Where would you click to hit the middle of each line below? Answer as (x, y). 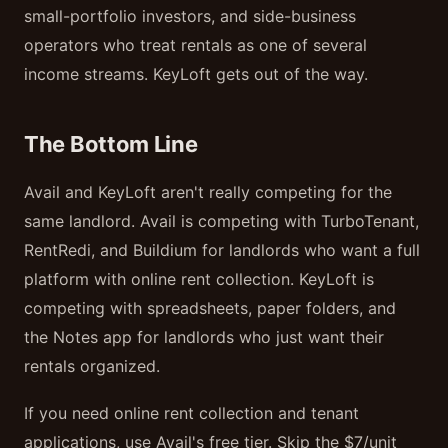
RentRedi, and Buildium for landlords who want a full (222, 250)
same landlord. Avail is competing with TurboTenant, (221, 221)
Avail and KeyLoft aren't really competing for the (208, 192)
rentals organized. (92, 366)
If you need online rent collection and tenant (191, 413)
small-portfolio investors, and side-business (190, 16)
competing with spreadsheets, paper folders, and (210, 308)
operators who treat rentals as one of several (195, 45)
